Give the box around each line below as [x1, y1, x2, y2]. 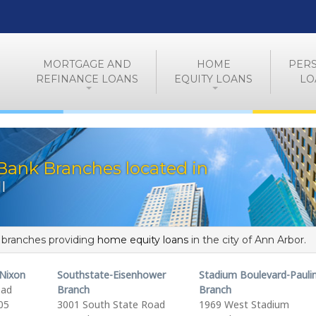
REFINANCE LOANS [36, 72, 138, 85]
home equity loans [97, 233, 188, 246]
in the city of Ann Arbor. [188, 233, 306, 246]
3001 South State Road [56, 298, 165, 311]
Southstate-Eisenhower [56, 268, 166, 281]
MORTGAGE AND [43, 57, 131, 71]
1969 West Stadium [198, 298, 289, 311]
